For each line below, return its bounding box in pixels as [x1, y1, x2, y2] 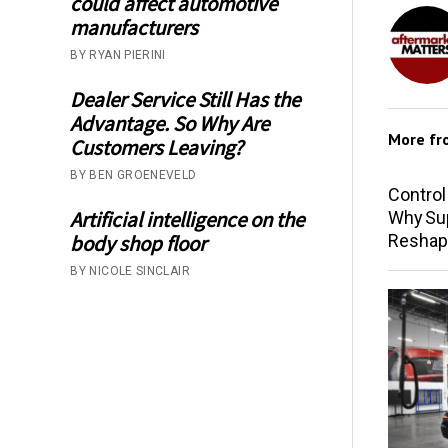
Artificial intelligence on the [70, 205, 305, 233]
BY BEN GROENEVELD [70, 167, 197, 182]
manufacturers [70, 13, 199, 41]
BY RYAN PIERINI [70, 47, 166, 62]
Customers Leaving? [70, 133, 244, 161]
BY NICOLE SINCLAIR [70, 263, 190, 278]
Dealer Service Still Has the [70, 85, 301, 113]
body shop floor [70, 229, 211, 257]
